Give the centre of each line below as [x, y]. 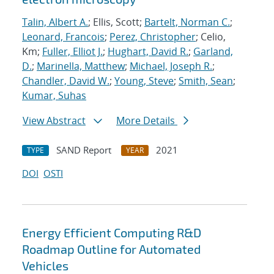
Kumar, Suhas [54, 96]
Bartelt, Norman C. [187, 22]
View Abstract [54, 121]
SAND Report [84, 150]
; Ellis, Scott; [116, 22]
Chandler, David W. [66, 81]
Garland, [213, 52]
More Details [147, 121]
